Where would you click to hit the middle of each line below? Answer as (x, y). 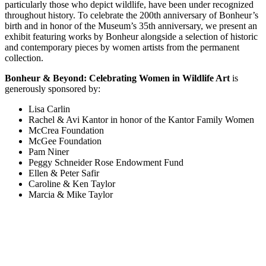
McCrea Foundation (66, 130)
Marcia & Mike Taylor (71, 194)
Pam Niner (49, 151)
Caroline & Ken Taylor (72, 183)
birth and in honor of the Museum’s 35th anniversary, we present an (131, 26)
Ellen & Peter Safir (64, 173)
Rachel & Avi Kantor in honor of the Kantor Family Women (141, 119)
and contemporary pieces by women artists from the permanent (122, 47)
